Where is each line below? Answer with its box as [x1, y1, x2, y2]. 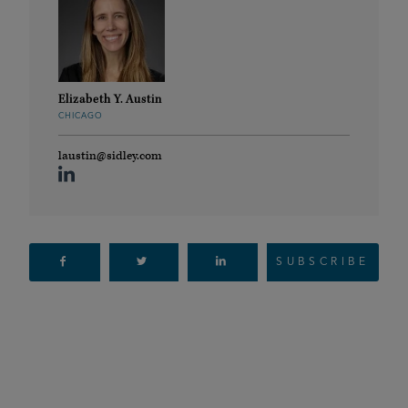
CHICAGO [58, 111, 104, 120]
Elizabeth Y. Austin [58, 91, 162, 107]
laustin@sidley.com [58, 148, 162, 164]
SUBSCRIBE [276, 257, 370, 268]
